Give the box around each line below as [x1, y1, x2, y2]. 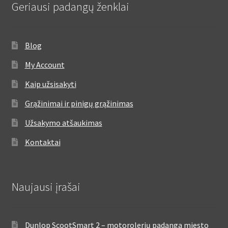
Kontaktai [24, 136, 61, 147]
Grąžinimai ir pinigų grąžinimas [24, 98, 133, 108]
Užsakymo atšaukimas [24, 117, 102, 128]
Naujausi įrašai [11, 179, 80, 194]
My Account [24, 59, 65, 70]
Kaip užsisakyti [24, 78, 76, 89]
